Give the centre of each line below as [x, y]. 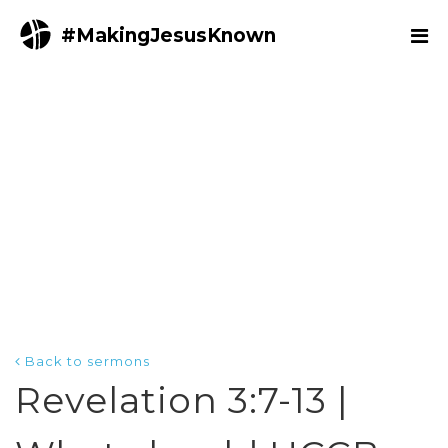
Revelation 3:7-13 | [182, 400]
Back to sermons [87, 361]
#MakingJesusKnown [168, 35]
